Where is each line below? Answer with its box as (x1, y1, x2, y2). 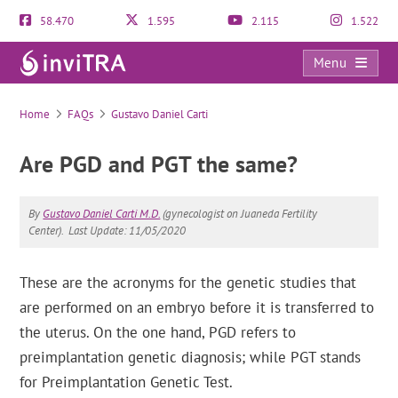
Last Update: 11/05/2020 (68, 223, 187, 238)
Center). (28, 223, 65, 238)
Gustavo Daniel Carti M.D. (43, 206, 161, 221)
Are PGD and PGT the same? (20, 149, 298, 179)
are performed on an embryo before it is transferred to (20, 298, 375, 317)
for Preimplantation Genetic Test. (20, 372, 234, 392)
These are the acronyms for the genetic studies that (20, 273, 357, 292)
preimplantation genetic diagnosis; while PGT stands (20, 347, 362, 367)
